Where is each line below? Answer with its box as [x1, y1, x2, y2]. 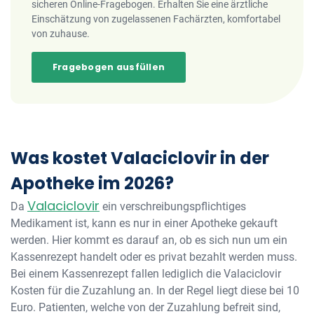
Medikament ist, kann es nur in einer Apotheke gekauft [11, 217, 278, 230]
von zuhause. [32, 28, 90, 39]
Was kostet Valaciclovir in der [11, 146, 269, 170]
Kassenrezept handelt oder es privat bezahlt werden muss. [11, 250, 297, 264]
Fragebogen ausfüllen [52, 61, 165, 73]
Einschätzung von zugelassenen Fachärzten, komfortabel [32, 13, 280, 25]
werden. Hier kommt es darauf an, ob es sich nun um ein [11, 233, 287, 247]
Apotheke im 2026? [11, 172, 174, 195]
